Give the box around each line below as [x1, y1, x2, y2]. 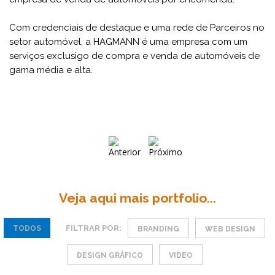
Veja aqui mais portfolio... [59, 190, 216, 206]
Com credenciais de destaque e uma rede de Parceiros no [9, 22, 265, 33]
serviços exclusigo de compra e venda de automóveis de [9, 50, 260, 61]
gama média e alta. [9, 64, 93, 76]
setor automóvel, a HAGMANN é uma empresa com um [9, 36, 247, 47]
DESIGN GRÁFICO [76, 251, 143, 260]
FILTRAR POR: [66, 223, 122, 233]
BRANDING [137, 225, 179, 233]
